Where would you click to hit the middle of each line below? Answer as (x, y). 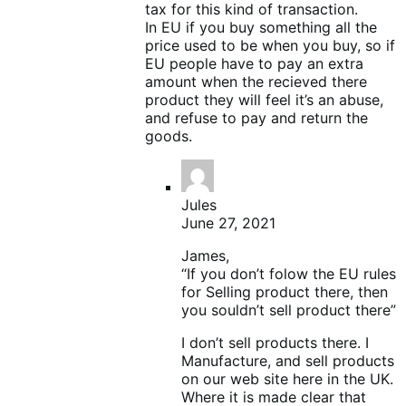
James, (205, 256)
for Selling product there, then (285, 292)
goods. (169, 136)
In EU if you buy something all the (261, 28)
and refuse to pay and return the (256, 118)
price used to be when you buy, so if (270, 46)
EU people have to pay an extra (254, 64)
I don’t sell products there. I (275, 343)
